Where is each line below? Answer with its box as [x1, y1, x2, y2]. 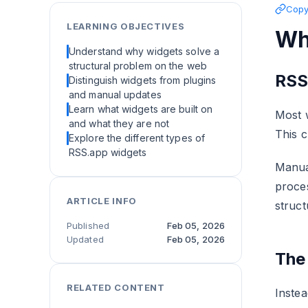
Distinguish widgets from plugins [69, 74, 217, 86]
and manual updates [69, 89, 162, 100]
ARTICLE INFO [67, 195, 137, 206]
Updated [67, 234, 104, 245]
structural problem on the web [69, 60, 207, 71]
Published [67, 220, 109, 231]
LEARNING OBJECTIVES [67, 21, 185, 32]
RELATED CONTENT [67, 282, 165, 293]
